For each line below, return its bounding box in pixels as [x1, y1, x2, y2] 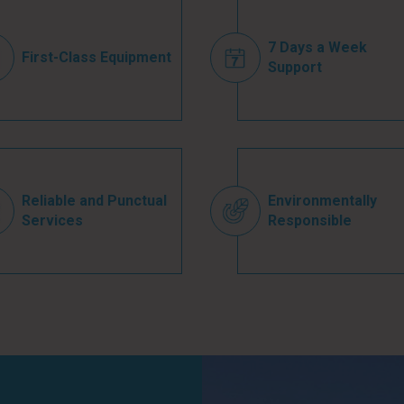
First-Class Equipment [22, 49, 171, 66]
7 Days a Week [267, 39, 367, 56]
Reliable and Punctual [22, 192, 167, 209]
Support [267, 59, 322, 76]
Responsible [267, 212, 352, 229]
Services [22, 212, 83, 229]
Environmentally [267, 192, 377, 209]
